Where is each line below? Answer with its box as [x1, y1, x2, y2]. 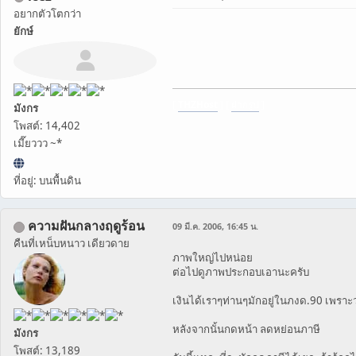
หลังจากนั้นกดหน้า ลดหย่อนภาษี [172, 322, 320, 337]
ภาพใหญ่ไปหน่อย [172, 250, 253, 265]
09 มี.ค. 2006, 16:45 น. [172, 220, 258, 233]
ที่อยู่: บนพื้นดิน [14, 173, 81, 188]
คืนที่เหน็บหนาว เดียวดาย [14, 236, 130, 251]
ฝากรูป [231, 97, 259, 111]
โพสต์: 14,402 [14, 118, 80, 133]
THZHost [178, 97, 218, 111]
